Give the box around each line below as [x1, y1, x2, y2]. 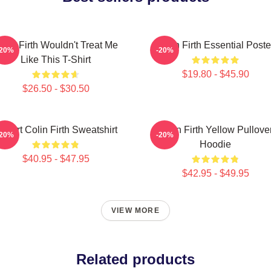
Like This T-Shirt [21, 54, 91, 65]
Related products [76, 251, 195, 267]
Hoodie [200, 139, 231, 149]
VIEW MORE [111, 206, 160, 215]
